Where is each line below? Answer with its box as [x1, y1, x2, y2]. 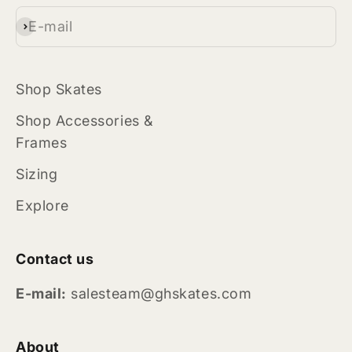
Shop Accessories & [16, 112, 153, 130]
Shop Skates [16, 81, 102, 98]
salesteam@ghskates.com [66, 285, 252, 302]
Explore [16, 197, 69, 214]
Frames [16, 134, 68, 152]
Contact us [16, 251, 94, 268]
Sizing [16, 166, 58, 183]
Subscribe [15, 19, 80, 36]
